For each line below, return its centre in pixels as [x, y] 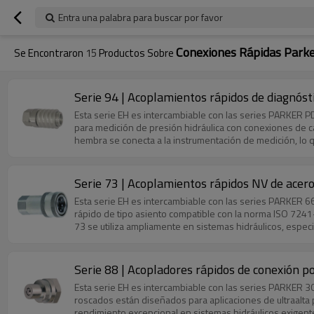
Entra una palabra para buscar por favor [141, 17]
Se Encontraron [50, 53]
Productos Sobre [136, 53]
